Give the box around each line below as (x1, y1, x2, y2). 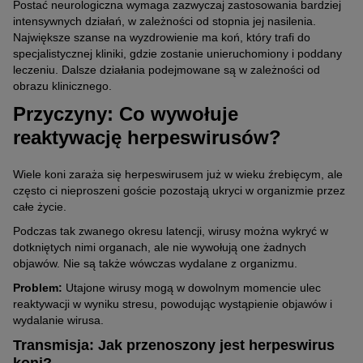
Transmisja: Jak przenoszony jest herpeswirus (13, 337, 335, 354)
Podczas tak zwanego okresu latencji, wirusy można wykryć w (13, 224, 328, 238)
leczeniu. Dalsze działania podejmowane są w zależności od (13, 62, 320, 76)
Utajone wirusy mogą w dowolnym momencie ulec (62, 281, 321, 295)
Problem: (13, 281, 62, 295)
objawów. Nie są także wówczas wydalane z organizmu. (13, 257, 297, 271)
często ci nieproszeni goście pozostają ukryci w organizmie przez (13, 184, 345, 198)
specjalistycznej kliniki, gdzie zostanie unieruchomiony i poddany (13, 46, 342, 60)
